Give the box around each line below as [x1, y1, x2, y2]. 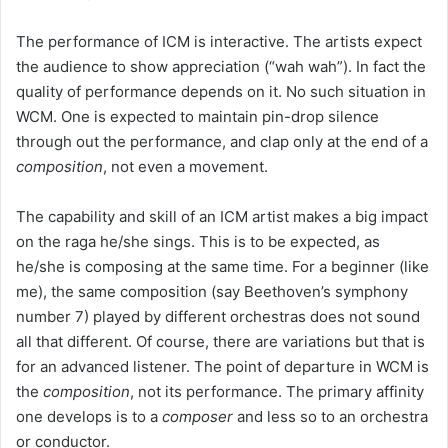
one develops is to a [16, 406, 162, 426]
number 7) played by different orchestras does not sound [16, 306, 420, 326]
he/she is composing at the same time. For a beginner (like [16, 256, 429, 276]
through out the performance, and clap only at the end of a [16, 131, 428, 151]
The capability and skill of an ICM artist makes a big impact [16, 206, 428, 226]
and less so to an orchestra [233, 406, 428, 426]
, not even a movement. [103, 156, 268, 176]
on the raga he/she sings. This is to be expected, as [16, 231, 380, 251]
